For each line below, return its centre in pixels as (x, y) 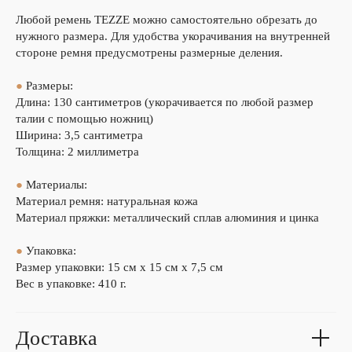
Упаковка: (51, 251)
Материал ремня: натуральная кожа (107, 201)
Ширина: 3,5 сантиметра (79, 135)
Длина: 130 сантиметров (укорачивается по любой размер (165, 102)
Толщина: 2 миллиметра (77, 152)
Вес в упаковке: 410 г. (71, 284)
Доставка (57, 338)
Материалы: (57, 185)
